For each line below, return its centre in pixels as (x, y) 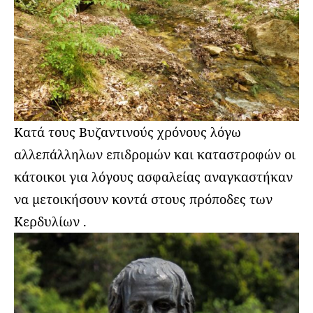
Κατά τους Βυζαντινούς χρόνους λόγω (128, 132)
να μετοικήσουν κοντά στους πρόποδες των (143, 199)
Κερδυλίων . (50, 222)
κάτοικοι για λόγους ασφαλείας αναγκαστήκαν (153, 177)
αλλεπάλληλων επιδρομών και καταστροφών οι (155, 155)
